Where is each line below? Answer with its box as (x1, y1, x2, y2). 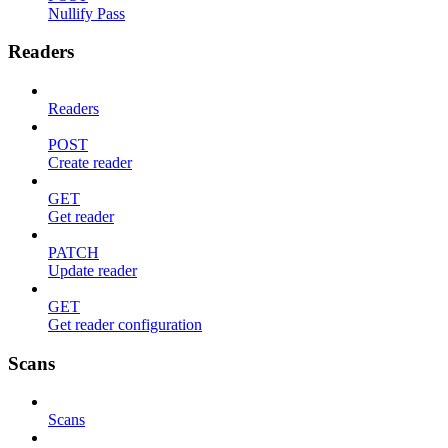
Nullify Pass (48, 4, 125, 22)
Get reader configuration (48, 316, 202, 333)
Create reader (48, 154, 132, 171)
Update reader (48, 262, 137, 279)
